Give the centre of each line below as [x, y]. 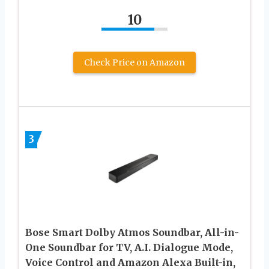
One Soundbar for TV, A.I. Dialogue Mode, [129, 247]
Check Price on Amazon [134, 62]
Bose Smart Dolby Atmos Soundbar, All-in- [132, 232]
